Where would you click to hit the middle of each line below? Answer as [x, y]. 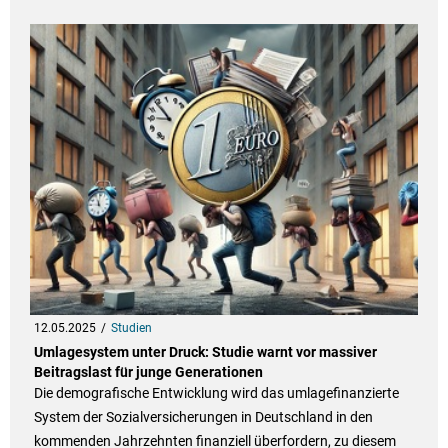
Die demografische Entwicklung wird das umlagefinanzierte [216, 393]
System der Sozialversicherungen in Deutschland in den [203, 417]
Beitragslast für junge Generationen [148, 372]
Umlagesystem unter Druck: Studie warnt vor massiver [205, 352]
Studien [131, 328]
